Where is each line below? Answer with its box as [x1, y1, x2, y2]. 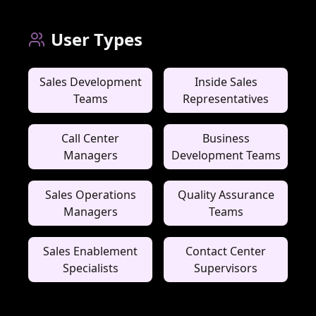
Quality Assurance [177, 186, 274, 202]
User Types [51, 27, 142, 51]
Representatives [183, 90, 269, 107]
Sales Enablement [43, 243, 138, 259]
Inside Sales [194, 73, 257, 90]
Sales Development [39, 73, 142, 90]
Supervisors [194, 260, 257, 276]
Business [202, 130, 250, 146]
